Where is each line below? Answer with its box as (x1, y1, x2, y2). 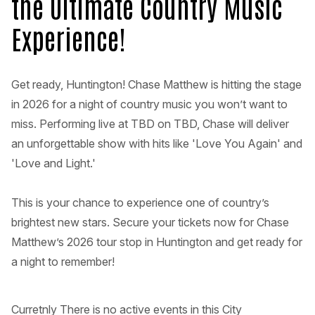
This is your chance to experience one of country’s (11, 195, 269, 210)
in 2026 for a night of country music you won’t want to (11, 97, 288, 112)
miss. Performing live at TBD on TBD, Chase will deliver (11, 117, 289, 131)
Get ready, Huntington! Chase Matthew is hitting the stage (11, 77, 302, 92)
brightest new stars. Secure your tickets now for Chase (11, 215, 289, 230)
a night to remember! (11, 255, 115, 269)
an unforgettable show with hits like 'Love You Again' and (11, 136, 302, 151)
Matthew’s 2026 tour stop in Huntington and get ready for (11, 235, 302, 250)
